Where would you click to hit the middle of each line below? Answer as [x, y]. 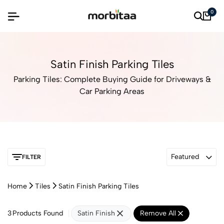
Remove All [159, 213]
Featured [185, 157]
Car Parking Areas [112, 91]
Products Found [38, 213]
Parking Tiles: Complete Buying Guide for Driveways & [112, 79]
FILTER [31, 157]
